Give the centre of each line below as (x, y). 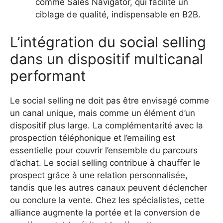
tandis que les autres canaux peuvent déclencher (109, 187)
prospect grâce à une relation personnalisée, (99, 175)
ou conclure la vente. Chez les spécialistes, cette (107, 200)
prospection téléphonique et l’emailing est (93, 138)
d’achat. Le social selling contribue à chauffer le (105, 163)
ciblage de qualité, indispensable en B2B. (118, 15)
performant (48, 76)
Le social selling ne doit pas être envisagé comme (110, 100)
